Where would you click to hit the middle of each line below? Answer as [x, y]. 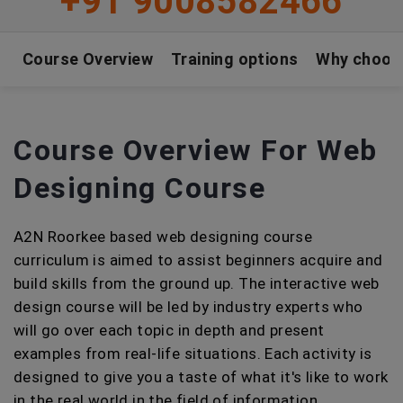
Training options [235, 59]
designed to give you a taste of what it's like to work [201, 377]
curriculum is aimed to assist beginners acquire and [198, 260]
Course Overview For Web [196, 150]
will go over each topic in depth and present [169, 330]
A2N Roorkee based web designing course [163, 237]
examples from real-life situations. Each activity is [193, 354]
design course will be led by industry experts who [188, 307]
